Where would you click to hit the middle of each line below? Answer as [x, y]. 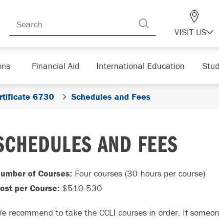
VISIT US [190, 32]
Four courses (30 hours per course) [140, 173]
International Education [140, 66]
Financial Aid [55, 66]
